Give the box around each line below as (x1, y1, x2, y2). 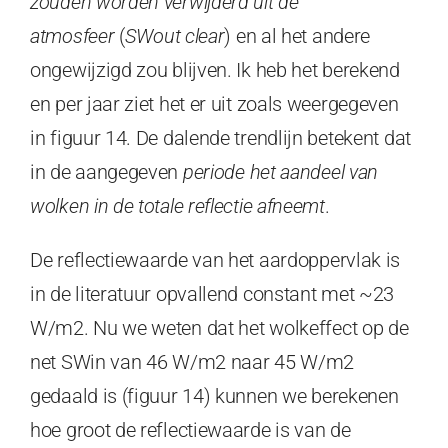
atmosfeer (30, 24, 119, 49)
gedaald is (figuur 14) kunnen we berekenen (30, 384, 399, 409)
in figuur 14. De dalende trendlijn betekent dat (30, 126, 411, 151)
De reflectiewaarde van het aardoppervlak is (30, 248, 401, 273)
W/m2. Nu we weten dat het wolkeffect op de (30, 316, 409, 341)
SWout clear (124, 24, 225, 49)
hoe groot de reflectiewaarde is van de (30, 418, 351, 443)
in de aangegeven (30, 160, 183, 185)
